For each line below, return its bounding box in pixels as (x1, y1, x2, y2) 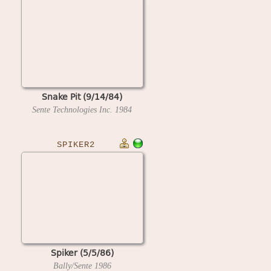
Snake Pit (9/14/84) (42, 90, 122, 103)
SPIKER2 (57, 140, 95, 149)
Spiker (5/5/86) (50, 246, 114, 259)
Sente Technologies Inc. (32, 105, 115, 114)
